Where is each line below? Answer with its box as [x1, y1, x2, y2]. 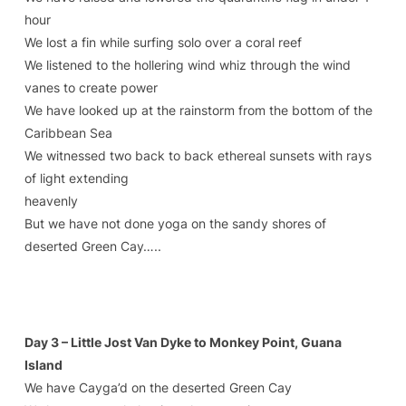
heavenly [24, 193, 78, 208]
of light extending [24, 170, 129, 186]
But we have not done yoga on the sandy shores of [24, 216, 326, 231]
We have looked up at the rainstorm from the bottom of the [24, 102, 372, 118]
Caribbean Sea [24, 125, 112, 140]
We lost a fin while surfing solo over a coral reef [24, 34, 302, 50]
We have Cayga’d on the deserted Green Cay [24, 380, 292, 395]
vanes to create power [24, 80, 158, 95]
